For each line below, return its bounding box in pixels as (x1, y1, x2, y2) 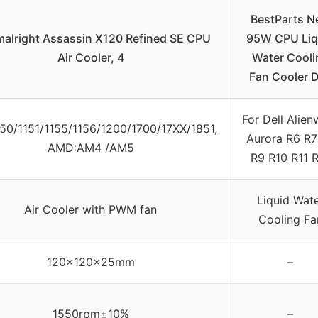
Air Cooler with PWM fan (24, 202, 157, 217)
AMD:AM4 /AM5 (47, 141, 134, 155)
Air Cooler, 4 (57, 50, 124, 65)
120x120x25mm (46, 255, 135, 270)
